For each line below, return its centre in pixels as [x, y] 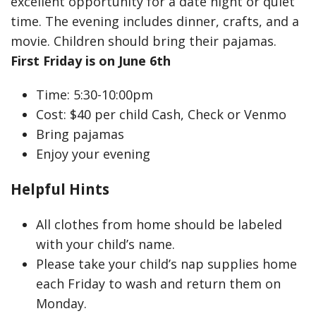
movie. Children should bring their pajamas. [144, 41]
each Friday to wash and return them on [158, 284]
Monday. [61, 303]
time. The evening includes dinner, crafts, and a [155, 21]
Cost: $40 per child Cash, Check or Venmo [161, 114]
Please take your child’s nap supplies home [166, 264]
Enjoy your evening [93, 154]
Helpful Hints [60, 189]
